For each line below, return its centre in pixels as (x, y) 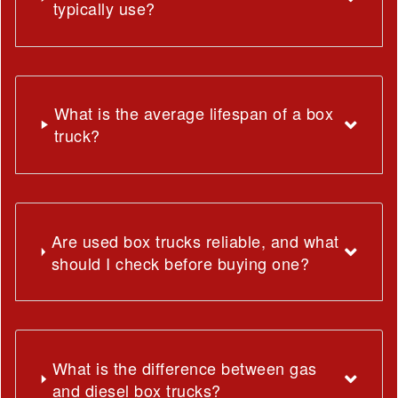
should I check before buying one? (180, 263)
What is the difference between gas (184, 367)
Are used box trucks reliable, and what (195, 240)
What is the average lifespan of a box (194, 113)
